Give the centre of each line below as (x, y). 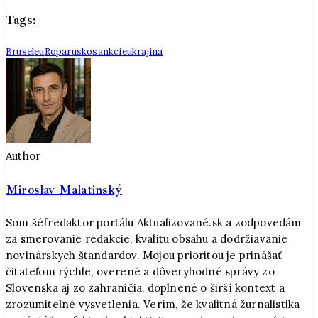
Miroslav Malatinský (64, 189)
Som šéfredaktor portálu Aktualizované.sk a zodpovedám (154, 223)
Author (23, 156)
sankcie (110, 52)
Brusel (20, 52)
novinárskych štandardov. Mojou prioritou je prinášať (144, 256)
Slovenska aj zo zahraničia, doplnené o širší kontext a (145, 288)
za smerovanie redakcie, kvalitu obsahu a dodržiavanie (147, 239)
